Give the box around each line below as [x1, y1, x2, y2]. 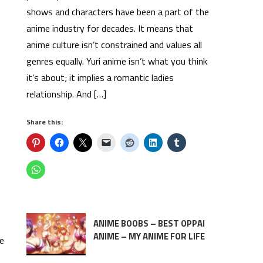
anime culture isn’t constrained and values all [26, 38, 203, 52]
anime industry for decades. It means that [26, 21, 194, 35]
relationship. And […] [26, 87, 107, 101]
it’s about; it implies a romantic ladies [26, 70, 174, 85]
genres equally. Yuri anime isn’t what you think [26, 54, 208, 68]
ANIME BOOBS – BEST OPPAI [93, 217, 205, 230]
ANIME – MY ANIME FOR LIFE [93, 230, 205, 243]
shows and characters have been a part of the [26, 5, 210, 19]
